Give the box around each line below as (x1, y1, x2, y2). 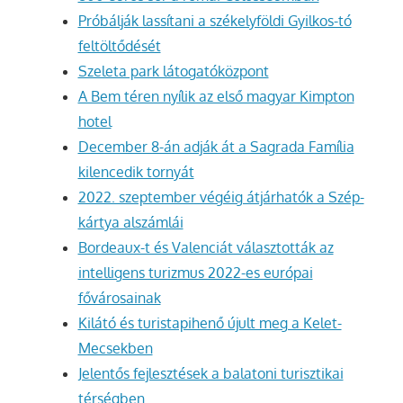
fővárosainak (77, 289, 161, 308)
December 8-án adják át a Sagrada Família (77, 138, 354, 157)
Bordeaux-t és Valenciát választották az (77, 238, 334, 257)
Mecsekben (77, 339, 153, 358)
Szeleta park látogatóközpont (77, 62, 269, 81)
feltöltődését (77, 37, 161, 56)
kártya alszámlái (77, 213, 184, 232)
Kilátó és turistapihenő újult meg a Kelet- (77, 314, 342, 333)
